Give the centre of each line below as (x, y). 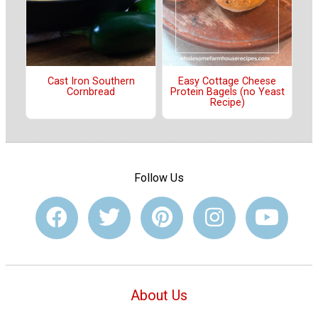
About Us (159, 295)
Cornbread (91, 92)
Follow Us (159, 177)
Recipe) (227, 103)
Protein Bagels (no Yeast (227, 92)
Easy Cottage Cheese (227, 82)
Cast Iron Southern (91, 82)
